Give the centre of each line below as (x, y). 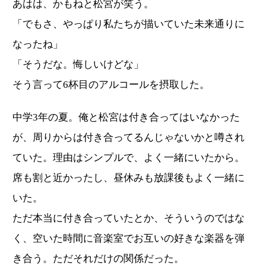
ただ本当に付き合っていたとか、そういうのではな (129, 218)
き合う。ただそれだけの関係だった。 (98, 259)
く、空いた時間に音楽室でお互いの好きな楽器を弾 (129, 239)
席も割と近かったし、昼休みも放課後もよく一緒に (129, 178)
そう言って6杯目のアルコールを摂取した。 (111, 85)
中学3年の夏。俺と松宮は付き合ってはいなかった (126, 118)
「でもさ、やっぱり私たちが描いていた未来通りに (129, 24)
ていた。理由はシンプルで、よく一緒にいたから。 (129, 158)
